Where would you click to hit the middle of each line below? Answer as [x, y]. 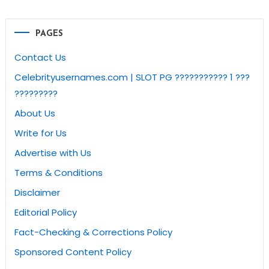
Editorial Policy [45, 212]
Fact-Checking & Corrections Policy [93, 232]
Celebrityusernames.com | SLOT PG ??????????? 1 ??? [132, 77]
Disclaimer [37, 192]
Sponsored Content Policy [73, 252]
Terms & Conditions [58, 173]
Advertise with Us [53, 153]
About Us [35, 113]
